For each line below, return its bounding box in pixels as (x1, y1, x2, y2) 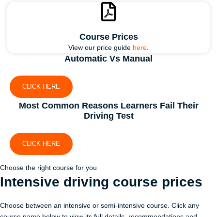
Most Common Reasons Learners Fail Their (18, 100, 199, 111)
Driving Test (83, 110, 134, 121)
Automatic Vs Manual (64, 53, 153, 64)
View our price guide (68, 44, 133, 52)
